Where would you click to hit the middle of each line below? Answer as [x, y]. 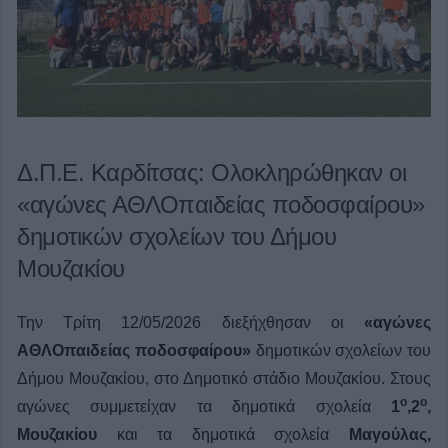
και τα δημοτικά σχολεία [223, 434]
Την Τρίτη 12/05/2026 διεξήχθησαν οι [190, 322]
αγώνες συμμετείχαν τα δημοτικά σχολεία [204, 406]
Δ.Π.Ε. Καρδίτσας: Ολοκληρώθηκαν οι [211, 172]
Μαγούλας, [390, 434]
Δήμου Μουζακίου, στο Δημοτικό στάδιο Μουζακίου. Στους [224, 378]
